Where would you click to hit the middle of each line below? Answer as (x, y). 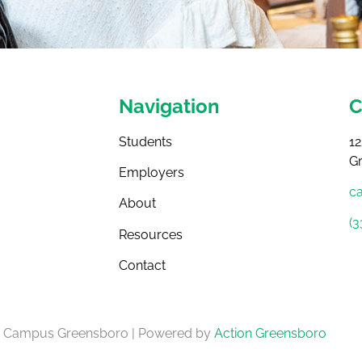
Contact (142, 266)
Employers (152, 173)
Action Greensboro (270, 334)
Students (145, 141)
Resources (151, 234)
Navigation (169, 106)
